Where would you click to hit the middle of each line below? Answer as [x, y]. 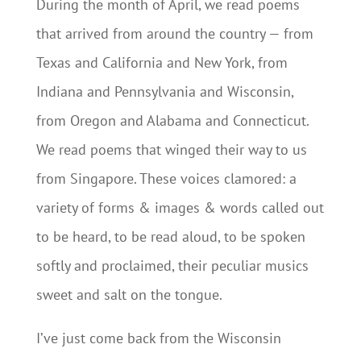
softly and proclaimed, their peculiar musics [172, 266]
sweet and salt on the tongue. [129, 295]
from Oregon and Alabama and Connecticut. [172, 120]
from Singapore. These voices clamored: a [166, 178]
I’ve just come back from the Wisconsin [158, 338]
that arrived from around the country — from [174, 33]
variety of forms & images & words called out [180, 207]
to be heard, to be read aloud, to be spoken [170, 237]
